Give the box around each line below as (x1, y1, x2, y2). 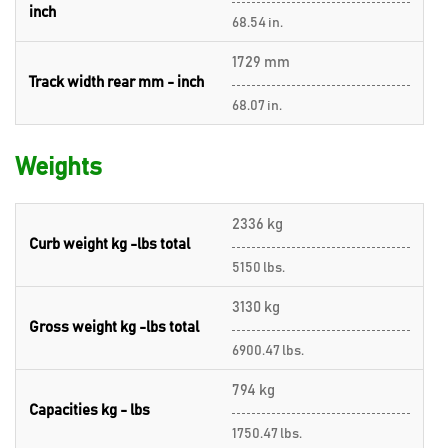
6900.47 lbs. (232, 343, 304, 358)
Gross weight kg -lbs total (29, 319, 199, 335)
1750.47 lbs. (232, 426, 302, 441)
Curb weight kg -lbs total (29, 236, 190, 252)
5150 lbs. (232, 260, 285, 275)
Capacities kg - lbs (29, 402, 150, 418)
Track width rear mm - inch (29, 74, 204, 90)
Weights (15, 154, 102, 180)
